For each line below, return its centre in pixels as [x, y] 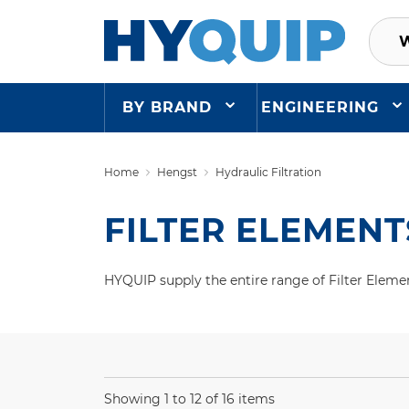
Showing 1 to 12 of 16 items [189, 399]
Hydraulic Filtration [268, 172]
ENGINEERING [320, 107]
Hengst [177, 172]
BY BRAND [168, 107]
